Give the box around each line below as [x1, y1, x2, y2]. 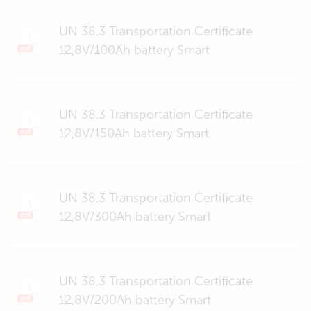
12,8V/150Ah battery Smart [59, 125, 209, 141]
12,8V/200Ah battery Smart [59, 292, 211, 308]
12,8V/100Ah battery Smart [59, 42, 210, 58]
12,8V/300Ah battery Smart [59, 208, 211, 224]
